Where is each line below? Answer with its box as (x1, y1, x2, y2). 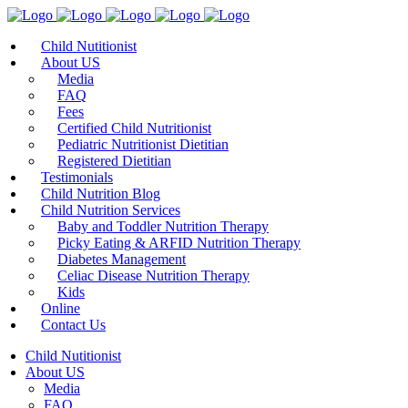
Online (41, 301, 80, 316)
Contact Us (41, 317, 106, 332)
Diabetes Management (57, 251, 186, 267)
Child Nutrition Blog (41, 186, 160, 201)
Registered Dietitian (57, 153, 171, 168)
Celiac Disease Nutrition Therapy (57, 268, 250, 283)
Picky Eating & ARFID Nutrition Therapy (57, 235, 301, 250)
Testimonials (41, 169, 113, 185)
